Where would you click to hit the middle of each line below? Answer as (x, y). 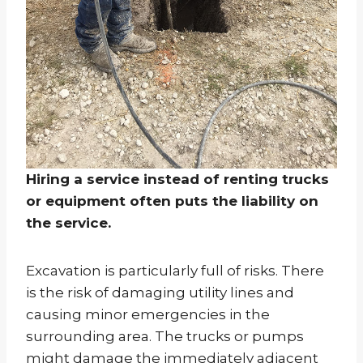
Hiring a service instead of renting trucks (177, 179)
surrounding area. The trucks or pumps (165, 337)
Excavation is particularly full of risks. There (175, 271)
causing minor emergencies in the (148, 315)
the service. (68, 223)
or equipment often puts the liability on (172, 201)
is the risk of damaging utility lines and (160, 293)
